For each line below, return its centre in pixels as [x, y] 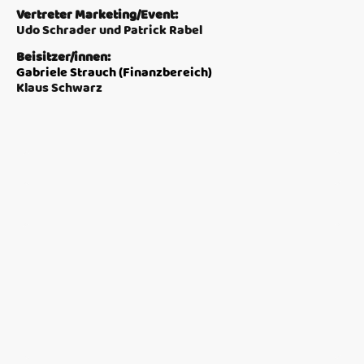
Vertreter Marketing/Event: [97, 14]
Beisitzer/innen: [63, 56]
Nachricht [45, 210]
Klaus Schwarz [59, 87]
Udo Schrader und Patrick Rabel [109, 30]
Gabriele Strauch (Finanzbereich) [114, 72]
